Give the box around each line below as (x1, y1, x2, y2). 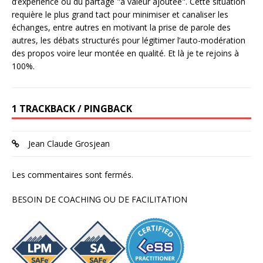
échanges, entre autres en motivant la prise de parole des (12, 22, 231, 33)
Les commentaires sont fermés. (12, 169, 133, 181)
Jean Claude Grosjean (28, 138, 110, 150)
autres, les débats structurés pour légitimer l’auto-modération (12, 35, 245, 46)
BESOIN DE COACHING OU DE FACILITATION (12, 194, 187, 205)
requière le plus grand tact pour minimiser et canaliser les (12, 9, 228, 21)
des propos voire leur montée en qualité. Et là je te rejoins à (12, 48, 239, 59)
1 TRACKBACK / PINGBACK (12, 102, 132, 116)
